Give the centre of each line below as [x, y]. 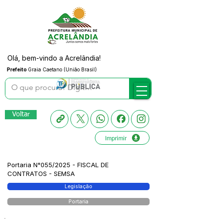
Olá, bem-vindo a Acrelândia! [54, 58]
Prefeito [17, 69]
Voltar [21, 114]
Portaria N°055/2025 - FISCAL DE [58, 165]
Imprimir [116, 138]
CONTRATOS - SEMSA [41, 174]
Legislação [78, 186]
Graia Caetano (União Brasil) [62, 69]
